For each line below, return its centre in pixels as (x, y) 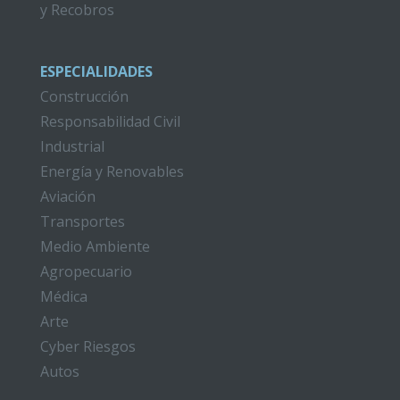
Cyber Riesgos (87, 346)
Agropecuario (86, 271)
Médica (63, 296)
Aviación (67, 196)
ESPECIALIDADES (96, 71)
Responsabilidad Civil (110, 121)
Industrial (72, 146)
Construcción (84, 96)
